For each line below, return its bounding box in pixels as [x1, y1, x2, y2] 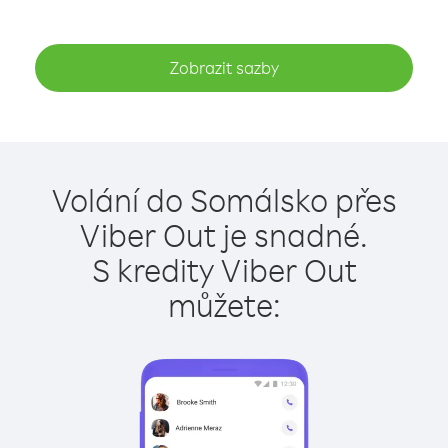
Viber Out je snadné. [80, 214, 368, 255]
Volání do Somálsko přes [51, 179, 397, 220]
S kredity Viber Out [91, 249, 357, 290]
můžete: [167, 284, 281, 325]
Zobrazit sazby [169, 57, 279, 78]
